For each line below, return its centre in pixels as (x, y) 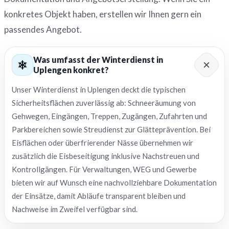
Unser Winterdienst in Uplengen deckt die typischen (99, 89)
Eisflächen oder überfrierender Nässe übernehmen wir (102, 143)
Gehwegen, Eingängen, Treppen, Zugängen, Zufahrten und (109, 116)
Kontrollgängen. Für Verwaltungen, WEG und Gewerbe (104, 169)
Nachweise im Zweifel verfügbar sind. (75, 209)
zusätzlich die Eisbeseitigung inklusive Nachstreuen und (106, 156)
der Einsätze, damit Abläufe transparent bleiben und (99, 196)
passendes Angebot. (43, 29)
